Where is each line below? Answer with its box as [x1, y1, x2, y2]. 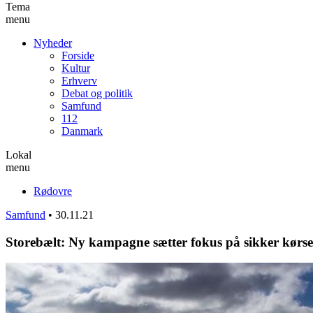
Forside [61, 49, 94, 61]
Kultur [61, 61, 90, 74]
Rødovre [34, 184, 72, 197]
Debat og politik [61, 87, 133, 99]
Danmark [61, 124, 103, 137]
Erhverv [61, 74, 97, 87]
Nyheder [34, 36, 72, 49]
